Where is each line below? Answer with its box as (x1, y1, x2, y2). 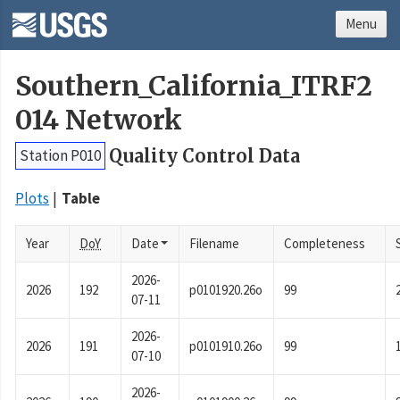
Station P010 (20, 146, 101, 166)
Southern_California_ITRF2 (15, 70, 372, 104)
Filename (189, 235, 240, 253)
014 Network (15, 104, 182, 137)
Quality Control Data (109, 145, 300, 168)
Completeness (284, 235, 366, 253)
